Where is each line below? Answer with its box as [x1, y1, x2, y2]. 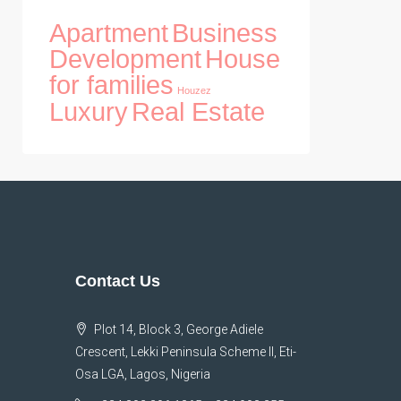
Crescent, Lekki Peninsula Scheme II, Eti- [74, 345, 296, 359]
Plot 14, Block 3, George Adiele [90, 322, 263, 337]
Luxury [49, 97, 128, 126]
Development [49, 44, 201, 73]
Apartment [49, 18, 168, 47]
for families [49, 70, 174, 99]
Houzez [177, 85, 211, 96]
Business [172, 18, 277, 47]
